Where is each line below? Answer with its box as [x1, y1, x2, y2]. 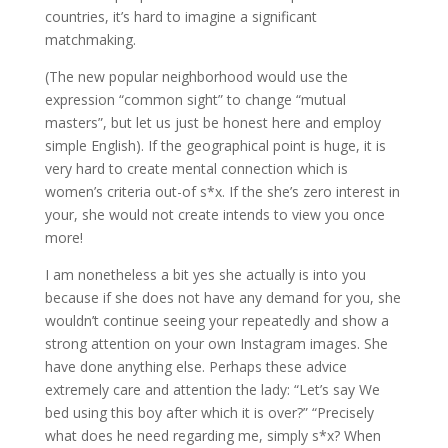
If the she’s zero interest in [224, 182, 400, 201]
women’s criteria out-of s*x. [44, 182, 225, 201]
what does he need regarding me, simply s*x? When [44, 426, 381, 445]
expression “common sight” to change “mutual [44, 90, 346, 109]
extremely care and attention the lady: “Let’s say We [44, 380, 380, 399]
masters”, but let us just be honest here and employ [44, 113, 381, 132]
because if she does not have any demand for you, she [44, 288, 401, 307]
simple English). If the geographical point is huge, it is [44, 136, 386, 155]
